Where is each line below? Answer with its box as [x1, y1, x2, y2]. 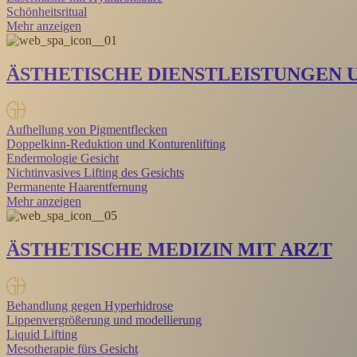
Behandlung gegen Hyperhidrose [6, 299, 173, 313]
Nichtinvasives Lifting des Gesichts [6, 166, 184, 180]
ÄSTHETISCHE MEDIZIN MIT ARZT [6, 239, 332, 261]
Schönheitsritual [6, 4, 87, 18]
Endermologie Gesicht [6, 151, 119, 166]
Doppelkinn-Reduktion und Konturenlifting [6, 137, 226, 151]
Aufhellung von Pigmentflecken [6, 123, 167, 137]
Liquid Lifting [6, 328, 77, 342]
